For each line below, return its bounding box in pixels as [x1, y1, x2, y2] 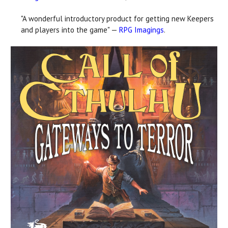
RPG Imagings [119, 24, 164, 35]
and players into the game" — [21, 24, 119, 35]
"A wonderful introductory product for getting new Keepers [21, 13, 214, 23]
